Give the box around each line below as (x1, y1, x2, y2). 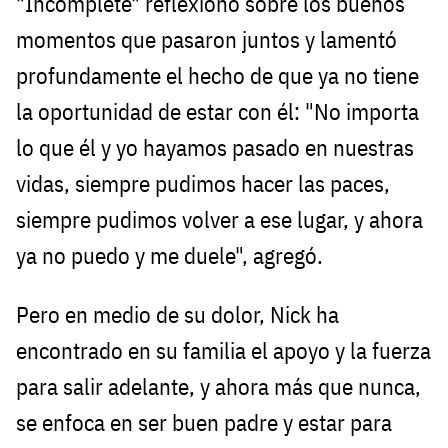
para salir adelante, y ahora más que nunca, (16, 372, 421, 402)
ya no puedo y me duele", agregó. (16, 241, 323, 271)
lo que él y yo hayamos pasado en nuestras (16, 133, 414, 163)
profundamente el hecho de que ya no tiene (16, 61, 419, 91)
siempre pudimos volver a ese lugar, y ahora (16, 205, 423, 235)
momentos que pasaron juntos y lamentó (16, 25, 397, 55)
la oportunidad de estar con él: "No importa (16, 97, 419, 127)
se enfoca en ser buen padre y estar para (16, 408, 392, 438)
